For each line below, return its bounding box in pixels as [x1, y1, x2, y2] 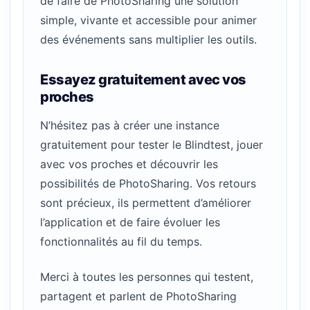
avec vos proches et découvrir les [40, 156, 218, 171]
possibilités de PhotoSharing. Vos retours [40, 176, 256, 190]
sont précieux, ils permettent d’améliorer [40, 195, 251, 210]
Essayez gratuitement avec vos [40, 71, 246, 89]
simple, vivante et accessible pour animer [40, 13, 257, 28]
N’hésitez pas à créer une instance [40, 118, 219, 132]
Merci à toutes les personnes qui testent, [40, 270, 253, 284]
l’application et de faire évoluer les [40, 215, 220, 229]
